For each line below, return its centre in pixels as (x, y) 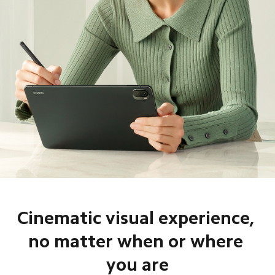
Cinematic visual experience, (137, 218)
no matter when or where (137, 241)
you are (137, 264)
